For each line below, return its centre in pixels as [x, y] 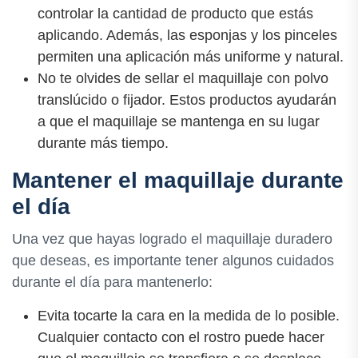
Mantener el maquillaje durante [178, 180]
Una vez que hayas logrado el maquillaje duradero [172, 239]
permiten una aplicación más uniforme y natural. [191, 56]
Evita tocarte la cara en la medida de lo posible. [189, 315]
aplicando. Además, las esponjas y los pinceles [187, 35]
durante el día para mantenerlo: [112, 282]
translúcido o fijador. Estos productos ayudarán [187, 99]
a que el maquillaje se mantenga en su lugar [179, 121]
